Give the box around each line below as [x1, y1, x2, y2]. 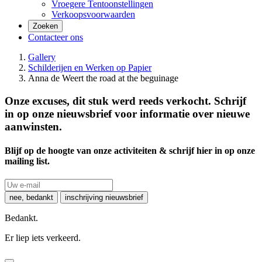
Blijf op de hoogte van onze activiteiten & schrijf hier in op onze [5, 145, 255, 156]
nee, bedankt [9, 193, 53, 202]
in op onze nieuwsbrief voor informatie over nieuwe [5, 107, 250, 120]
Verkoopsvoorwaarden [51, 9, 135, 19]
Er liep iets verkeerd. [5, 233, 81, 243]
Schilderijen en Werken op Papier [28, 63, 151, 73]
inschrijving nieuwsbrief [65, 193, 143, 202]
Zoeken [33, 22, 58, 30]
